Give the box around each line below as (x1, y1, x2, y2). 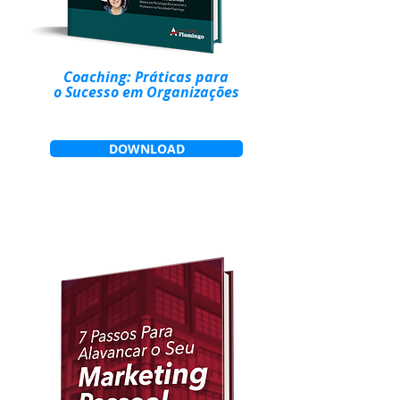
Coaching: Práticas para (63, 67, 229, 87)
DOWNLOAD (108, 140, 185, 157)
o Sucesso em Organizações (53, 82, 239, 102)
